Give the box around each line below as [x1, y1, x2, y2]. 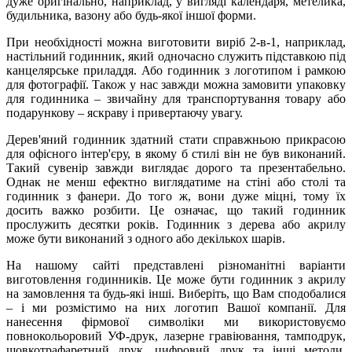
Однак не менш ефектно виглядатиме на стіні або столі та [6, 174, 346, 189]
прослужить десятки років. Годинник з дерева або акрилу [6, 217, 346, 231]
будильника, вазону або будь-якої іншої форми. [6, 8, 256, 22]
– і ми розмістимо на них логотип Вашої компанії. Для [6, 300, 346, 314]
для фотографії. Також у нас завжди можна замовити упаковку [6, 77, 346, 91]
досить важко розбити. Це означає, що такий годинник [6, 203, 346, 217]
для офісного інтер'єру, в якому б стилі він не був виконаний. [6, 146, 346, 160]
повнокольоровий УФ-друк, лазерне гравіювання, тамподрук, [6, 328, 346, 343]
